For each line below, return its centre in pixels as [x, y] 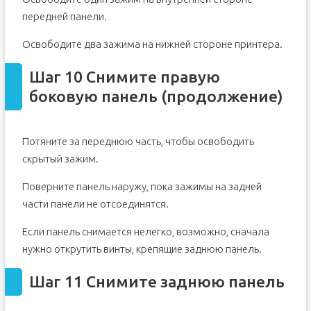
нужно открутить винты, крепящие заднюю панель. [142, 249]
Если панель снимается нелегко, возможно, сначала [145, 232]
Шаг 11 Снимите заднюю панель [157, 281]
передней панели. [64, 16]
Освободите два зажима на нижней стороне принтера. [152, 44]
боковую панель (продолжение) [156, 96]
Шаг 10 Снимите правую [124, 77]
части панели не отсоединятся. [95, 204]
